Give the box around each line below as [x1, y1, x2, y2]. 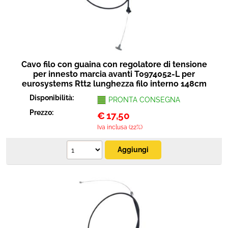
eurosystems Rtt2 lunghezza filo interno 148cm [21, 79, 207, 89]
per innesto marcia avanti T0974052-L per [33, 69, 195, 79]
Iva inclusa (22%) [97, 124, 142, 131]
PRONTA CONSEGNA [108, 96, 180, 104]
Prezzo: [30, 108, 55, 117]
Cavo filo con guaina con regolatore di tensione [21, 60, 207, 69]
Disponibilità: [30, 94, 76, 102]
